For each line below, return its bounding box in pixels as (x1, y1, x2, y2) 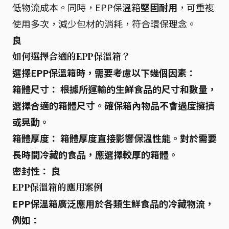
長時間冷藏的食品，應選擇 (12, 148, 123, 161)
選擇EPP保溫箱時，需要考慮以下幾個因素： (12, 66, 196, 79)
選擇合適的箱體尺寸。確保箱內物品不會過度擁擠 (12, 99, 215, 112)
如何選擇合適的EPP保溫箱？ (12, 50, 130, 62)
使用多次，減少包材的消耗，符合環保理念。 (12, 17, 196, 30)
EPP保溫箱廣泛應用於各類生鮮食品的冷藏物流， (12, 197, 214, 210)
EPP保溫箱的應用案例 (12, 181, 103, 193)
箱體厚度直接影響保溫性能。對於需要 (58, 131, 217, 145)
